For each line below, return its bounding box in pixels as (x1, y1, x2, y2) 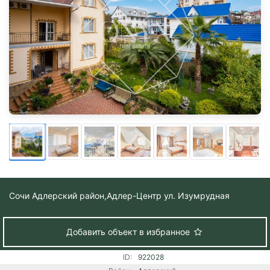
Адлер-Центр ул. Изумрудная (107, 190, 230, 201)
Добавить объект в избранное (66, 226, 192, 237)
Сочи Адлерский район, (9, 190, 107, 201)
